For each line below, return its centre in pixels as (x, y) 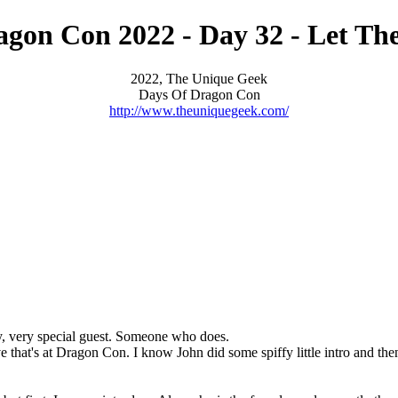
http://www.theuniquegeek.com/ (199, 110)
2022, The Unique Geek (199, 78)
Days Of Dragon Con (199, 94)
